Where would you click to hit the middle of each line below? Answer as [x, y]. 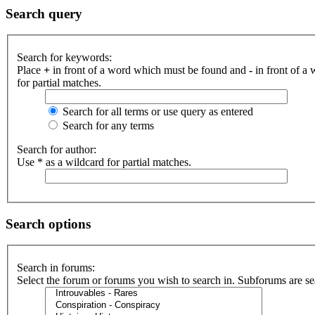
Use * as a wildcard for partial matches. [104, 162]
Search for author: [57, 149]
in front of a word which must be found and [149, 70]
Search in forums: [56, 268]
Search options [48, 224]
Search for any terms [107, 126]
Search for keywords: [64, 57]
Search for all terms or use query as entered [156, 111]
